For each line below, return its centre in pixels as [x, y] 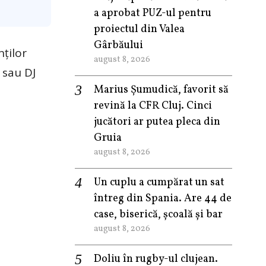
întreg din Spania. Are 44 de [163, 199]
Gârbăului [118, 45]
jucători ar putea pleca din [157, 122]
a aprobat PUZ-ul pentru [153, 13]
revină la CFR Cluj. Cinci [153, 106]
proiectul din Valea [139, 29]
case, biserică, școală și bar [158, 215]
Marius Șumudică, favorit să [161, 90]
